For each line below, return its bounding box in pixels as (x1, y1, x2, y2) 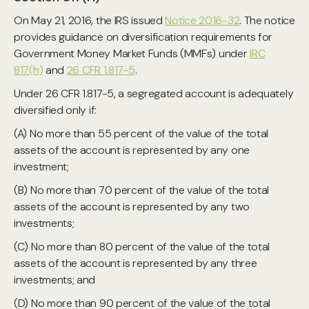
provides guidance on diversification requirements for (14, 30, 273, 44)
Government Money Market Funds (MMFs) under (14, 46, 250, 61)
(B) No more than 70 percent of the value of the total (14, 183, 270, 197)
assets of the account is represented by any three (14, 256, 257, 270)
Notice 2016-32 (165, 13, 240, 28)
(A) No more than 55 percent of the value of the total (14, 126, 269, 141)
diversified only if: (14, 103, 97, 117)
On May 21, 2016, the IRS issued (14, 13, 166, 28)
